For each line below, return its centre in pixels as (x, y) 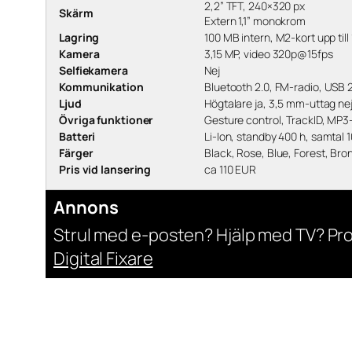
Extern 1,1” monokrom (255, 21)
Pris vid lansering (105, 170)
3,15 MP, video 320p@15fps (269, 54)
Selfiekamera (93, 71)
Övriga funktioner (106, 120)
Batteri (77, 137)
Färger (76, 153)
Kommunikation (101, 87)
